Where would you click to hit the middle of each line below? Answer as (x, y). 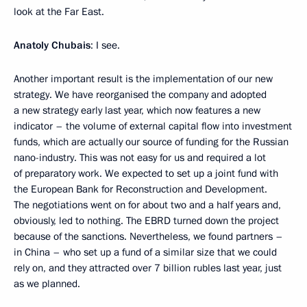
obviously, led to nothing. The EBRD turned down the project (146, 221)
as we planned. (47, 284)
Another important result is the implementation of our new (143, 79)
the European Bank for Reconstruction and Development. (140, 189)
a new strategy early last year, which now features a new (137, 110)
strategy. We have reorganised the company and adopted (140, 95)
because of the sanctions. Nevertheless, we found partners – (148, 236)
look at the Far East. (59, 12)
